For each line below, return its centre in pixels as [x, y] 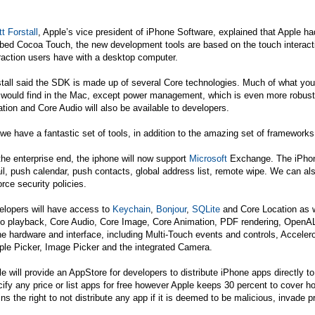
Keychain [131, 209]
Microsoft [208, 158]
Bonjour [171, 209]
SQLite [206, 209]
